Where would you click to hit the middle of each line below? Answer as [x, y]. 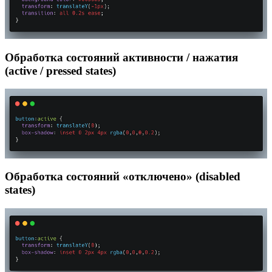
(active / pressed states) [60, 70]
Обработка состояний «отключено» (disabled [123, 177]
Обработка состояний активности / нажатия [121, 57]
